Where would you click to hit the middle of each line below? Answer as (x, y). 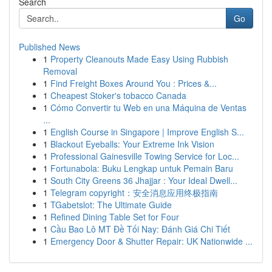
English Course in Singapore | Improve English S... (147, 132)
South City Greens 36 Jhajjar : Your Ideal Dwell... (144, 180)
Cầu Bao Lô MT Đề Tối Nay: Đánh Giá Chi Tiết (140, 229)
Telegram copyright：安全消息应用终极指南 (134, 192)
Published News (49, 47)
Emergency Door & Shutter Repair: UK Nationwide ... (151, 241)
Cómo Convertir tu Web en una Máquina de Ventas (148, 107)
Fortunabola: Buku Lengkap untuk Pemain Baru (142, 168)
